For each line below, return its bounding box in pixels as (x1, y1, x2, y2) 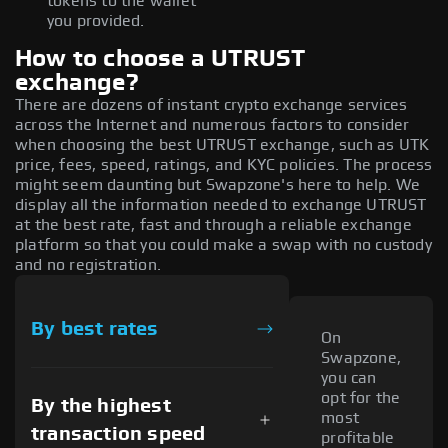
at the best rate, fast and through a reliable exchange (15, 216, 412, 233)
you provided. (47, 12, 145, 29)
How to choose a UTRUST (15, 46, 306, 71)
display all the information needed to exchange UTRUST (15, 196, 427, 213)
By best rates (31, 318, 159, 339)
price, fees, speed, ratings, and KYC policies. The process (15, 156, 433, 173)
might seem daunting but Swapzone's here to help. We (15, 176, 421, 193)
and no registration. (15, 256, 161, 273)
